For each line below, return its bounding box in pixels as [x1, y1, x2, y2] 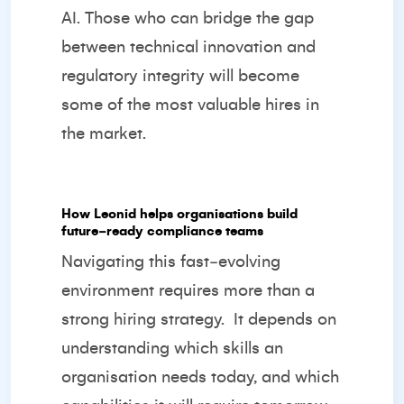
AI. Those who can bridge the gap [61, 9, 314, 27]
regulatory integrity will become [61, 67, 299, 85]
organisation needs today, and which [61, 368, 339, 386]
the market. [61, 124, 146, 142]
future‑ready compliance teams [61, 224, 263, 238]
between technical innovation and [61, 38, 316, 56]
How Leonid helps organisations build [61, 207, 298, 221]
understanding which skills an [61, 339, 283, 357]
